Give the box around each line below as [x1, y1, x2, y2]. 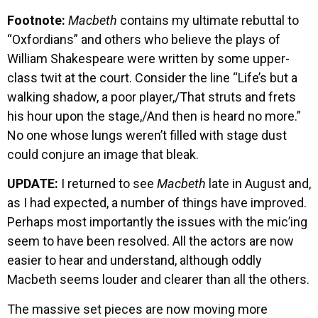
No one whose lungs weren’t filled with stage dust [7, 127, 287, 143]
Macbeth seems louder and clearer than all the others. [7, 272, 309, 287]
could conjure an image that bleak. [7, 146, 199, 162]
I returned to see [58, 176, 157, 192]
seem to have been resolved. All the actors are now [7, 234, 294, 249]
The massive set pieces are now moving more [7, 301, 268, 317]
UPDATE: [7, 176, 58, 192]
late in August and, [206, 176, 311, 192]
